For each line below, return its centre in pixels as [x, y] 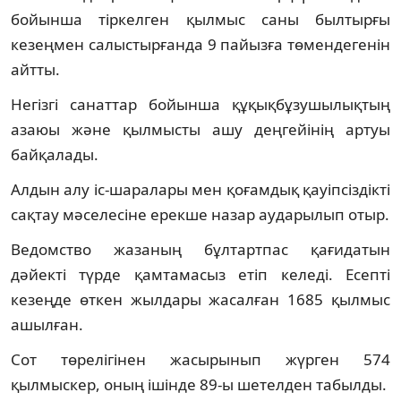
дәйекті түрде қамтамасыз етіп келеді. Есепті [200, 274]
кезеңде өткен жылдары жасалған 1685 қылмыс [200, 299]
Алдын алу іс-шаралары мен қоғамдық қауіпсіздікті [200, 189]
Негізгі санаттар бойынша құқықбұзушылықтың [200, 104]
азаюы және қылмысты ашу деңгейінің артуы [200, 129]
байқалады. [55, 154]
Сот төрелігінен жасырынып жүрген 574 [200, 359]
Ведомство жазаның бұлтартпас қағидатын [200, 249]
